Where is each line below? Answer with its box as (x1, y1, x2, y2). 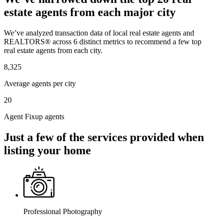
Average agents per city (4, 79, 76, 88)
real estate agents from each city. (4, 46, 103, 54)
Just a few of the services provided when (4, 130, 204, 144)
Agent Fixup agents (4, 112, 64, 121)
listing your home (4, 144, 91, 157)
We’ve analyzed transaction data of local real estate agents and (4, 28, 194, 37)
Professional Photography (23, 207, 102, 216)
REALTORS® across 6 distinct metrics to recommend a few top (4, 37, 201, 46)
